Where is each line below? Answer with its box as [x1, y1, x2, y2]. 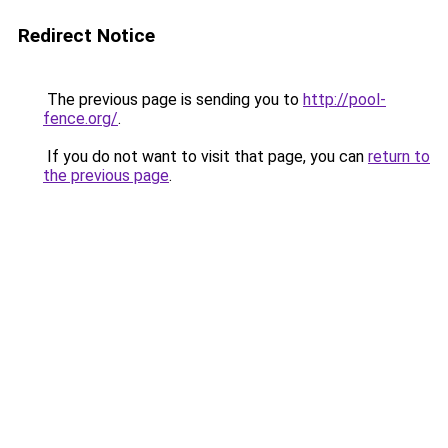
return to [368, 147, 430, 166]
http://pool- [303, 90, 386, 109]
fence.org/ [43, 109, 118, 128]
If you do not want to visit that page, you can [43, 147, 368, 166]
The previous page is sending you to [43, 90, 303, 109]
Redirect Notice [18, 24, 155, 47]
